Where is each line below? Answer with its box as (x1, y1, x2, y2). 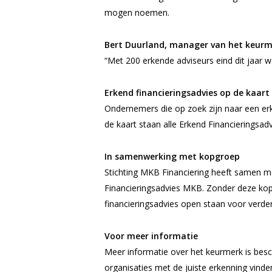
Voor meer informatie (104, 230, 198, 242)
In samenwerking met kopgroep (104, 151, 240, 162)
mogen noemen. (104, 7, 169, 18)
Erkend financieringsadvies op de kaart (104, 87, 270, 98)
